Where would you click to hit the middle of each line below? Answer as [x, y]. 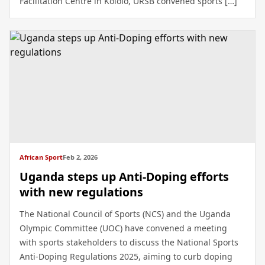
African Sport [41, 157]
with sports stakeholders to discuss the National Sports [129, 243]
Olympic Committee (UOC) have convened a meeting [123, 228]
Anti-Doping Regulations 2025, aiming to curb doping [126, 257]
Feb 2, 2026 [80, 157]
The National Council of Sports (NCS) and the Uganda [125, 214]
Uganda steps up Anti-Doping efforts [124, 177]
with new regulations [81, 192]
